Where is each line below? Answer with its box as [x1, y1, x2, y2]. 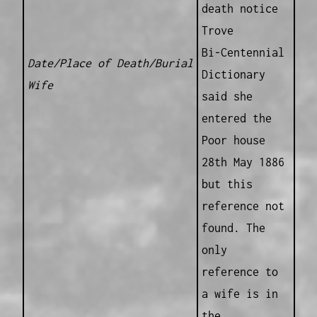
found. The [201, 221, 265, 235]
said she [201, 90, 253, 103]
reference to [201, 265, 278, 279]
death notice [201, 2, 278, 16]
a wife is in [201, 287, 278, 301]
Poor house [201, 134, 265, 147]
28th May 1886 [201, 156, 284, 169]
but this [201, 178, 253, 191]
